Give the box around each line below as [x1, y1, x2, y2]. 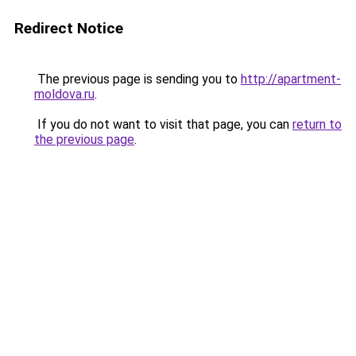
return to [292, 117, 342, 132]
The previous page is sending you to [34, 72, 241, 87]
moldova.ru [34, 87, 95, 102]
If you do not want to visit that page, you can [34, 117, 292, 132]
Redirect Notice [14, 19, 123, 37]
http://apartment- [241, 72, 341, 87]
